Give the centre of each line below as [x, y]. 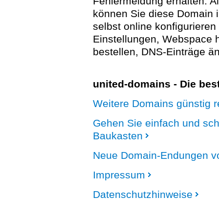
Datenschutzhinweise [143, 194]
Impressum [119, 175]
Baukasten [118, 136]
